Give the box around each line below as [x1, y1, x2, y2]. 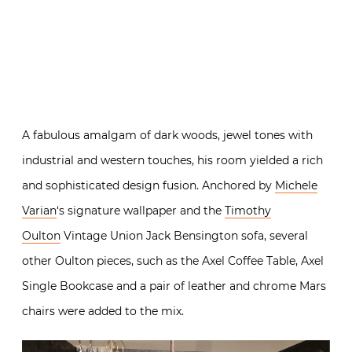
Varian [22, 292, 57, 307]
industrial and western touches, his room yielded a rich [22, 242, 323, 257]
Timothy [225, 292, 271, 307]
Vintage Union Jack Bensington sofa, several [60, 317, 308, 332]
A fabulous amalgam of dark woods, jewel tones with [22, 217, 313, 232]
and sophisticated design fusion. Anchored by [22, 267, 275, 282]
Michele [275, 267, 317, 282]
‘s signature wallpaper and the [57, 292, 225, 307]
